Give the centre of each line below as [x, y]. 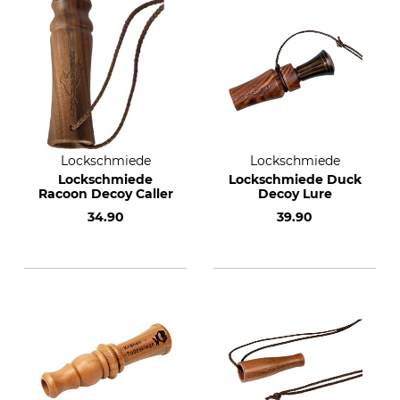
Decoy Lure [295, 194]
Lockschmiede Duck [295, 179]
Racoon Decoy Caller [105, 194]
